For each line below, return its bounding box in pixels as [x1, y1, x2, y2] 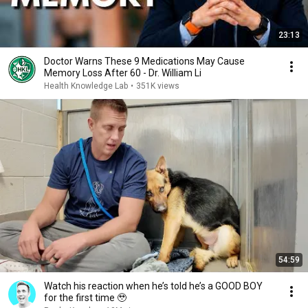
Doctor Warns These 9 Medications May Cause [44, 56, 245, 67]
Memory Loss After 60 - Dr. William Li [44, 67, 201, 78]
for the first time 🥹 [44, 292, 126, 303]
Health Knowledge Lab [44, 81, 128, 91]
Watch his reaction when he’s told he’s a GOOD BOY [44, 280, 263, 291]
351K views [136, 81, 179, 91]
